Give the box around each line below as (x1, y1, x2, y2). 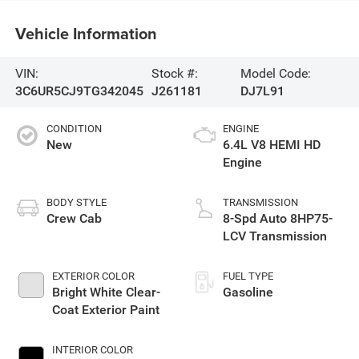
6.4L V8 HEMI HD (223, 137, 321, 153)
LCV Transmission (223, 228, 327, 244)
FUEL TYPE (223, 270, 273, 283)
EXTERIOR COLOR (51, 270, 135, 283)
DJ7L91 (240, 83, 284, 99)
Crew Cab (46, 211, 102, 227)
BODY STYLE (46, 196, 107, 209)
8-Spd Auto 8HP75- (223, 211, 333, 227)
